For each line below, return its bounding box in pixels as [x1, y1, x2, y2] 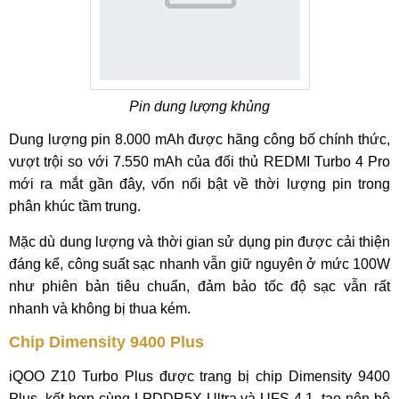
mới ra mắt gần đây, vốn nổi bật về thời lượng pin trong [9, 176, 390, 191]
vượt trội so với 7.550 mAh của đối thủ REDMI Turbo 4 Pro [9, 154, 390, 169]
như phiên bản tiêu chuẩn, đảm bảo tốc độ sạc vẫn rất [9, 279, 390, 294]
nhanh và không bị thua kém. [9, 301, 191, 316]
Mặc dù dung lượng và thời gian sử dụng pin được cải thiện [9, 234, 390, 249]
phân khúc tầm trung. [9, 199, 141, 214]
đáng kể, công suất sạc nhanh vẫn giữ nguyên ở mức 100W [9, 256, 390, 272]
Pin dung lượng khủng [129, 99, 270, 114]
